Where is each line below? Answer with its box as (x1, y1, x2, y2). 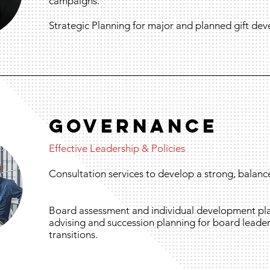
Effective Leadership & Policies (49, 142, 185, 154)
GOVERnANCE (49, 115, 218, 137)
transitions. (49, 228, 98, 240)
